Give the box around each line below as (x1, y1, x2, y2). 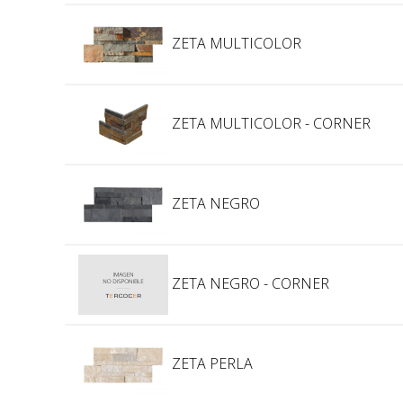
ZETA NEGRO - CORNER (168, 273, 329, 293)
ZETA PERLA (168, 353, 253, 373)
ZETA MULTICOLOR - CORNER (168, 112, 371, 133)
